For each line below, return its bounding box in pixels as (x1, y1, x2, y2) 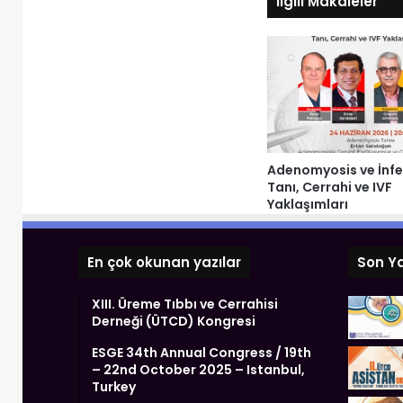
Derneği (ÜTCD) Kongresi (92, 312, 255, 331)
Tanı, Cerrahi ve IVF (267, 178, 392, 197)
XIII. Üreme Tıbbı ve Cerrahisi (92, 295, 278, 314)
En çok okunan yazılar (87, 253, 241, 273)
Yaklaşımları (267, 195, 348, 214)
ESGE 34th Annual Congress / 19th (92, 344, 311, 363)
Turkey (92, 378, 136, 397)
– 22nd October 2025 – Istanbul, (92, 361, 305, 380)
